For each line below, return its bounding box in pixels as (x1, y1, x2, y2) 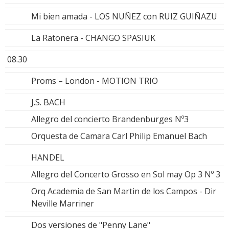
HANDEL (31, 151, 64, 163)
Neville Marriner (31, 197, 94, 209)
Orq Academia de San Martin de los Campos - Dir (31, 185, 216, 197)
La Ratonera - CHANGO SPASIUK (31, 32, 155, 43)
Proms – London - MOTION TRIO (31, 75, 158, 86)
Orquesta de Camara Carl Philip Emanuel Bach (31, 130, 207, 142)
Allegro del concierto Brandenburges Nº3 (31, 113, 189, 125)
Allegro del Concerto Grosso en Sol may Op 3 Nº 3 (31, 168, 220, 180)
